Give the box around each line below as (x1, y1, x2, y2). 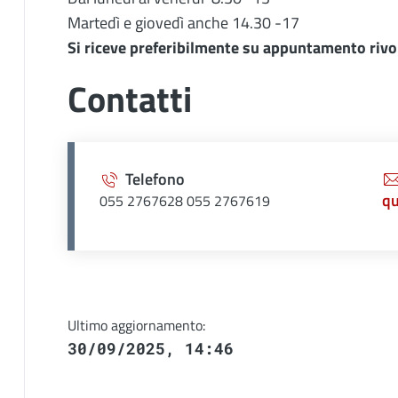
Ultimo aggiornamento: (67, 314, 205, 336)
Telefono (124, 166, 185, 191)
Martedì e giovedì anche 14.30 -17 (67, 10, 299, 35)
